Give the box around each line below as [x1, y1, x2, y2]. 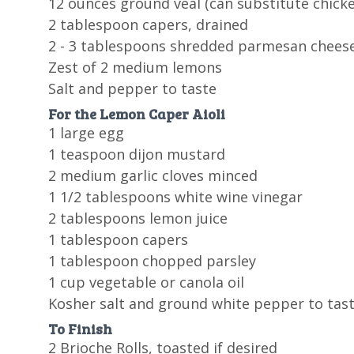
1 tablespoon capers [47, 230, 188, 250]
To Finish [47, 319, 112, 339]
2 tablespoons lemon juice [47, 209, 228, 228]
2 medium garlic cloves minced [47, 166, 258, 186]
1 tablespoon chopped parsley [47, 251, 256, 271]
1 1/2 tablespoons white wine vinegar [47, 187, 303, 207]
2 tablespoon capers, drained [47, 15, 248, 35]
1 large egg [47, 123, 124, 143]
